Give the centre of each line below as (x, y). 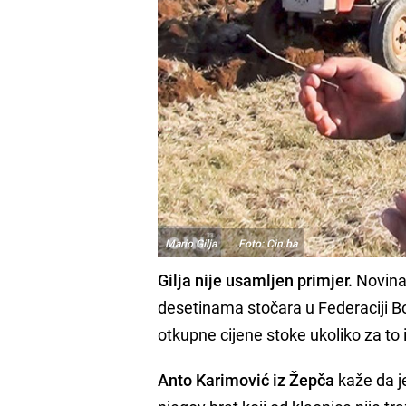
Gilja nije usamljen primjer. (256, 280)
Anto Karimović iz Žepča (246, 380)
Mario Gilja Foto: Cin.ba (232, 243)
